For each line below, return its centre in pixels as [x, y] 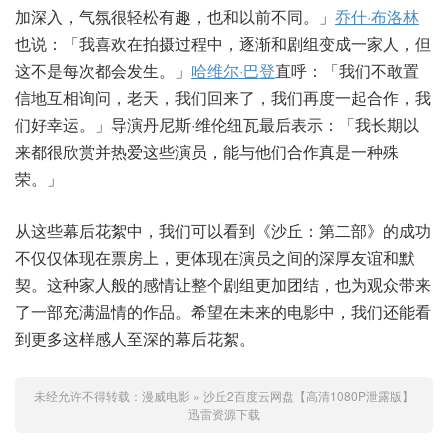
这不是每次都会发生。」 [103, 71]
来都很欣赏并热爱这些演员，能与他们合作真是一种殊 [207, 152]
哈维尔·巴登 [233, 71]
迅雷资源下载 [224, 414]
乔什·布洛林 [377, 17]
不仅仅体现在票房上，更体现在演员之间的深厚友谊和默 [215, 258]
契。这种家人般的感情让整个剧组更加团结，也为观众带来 [223, 285]
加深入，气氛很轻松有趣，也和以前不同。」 [175, 17]
